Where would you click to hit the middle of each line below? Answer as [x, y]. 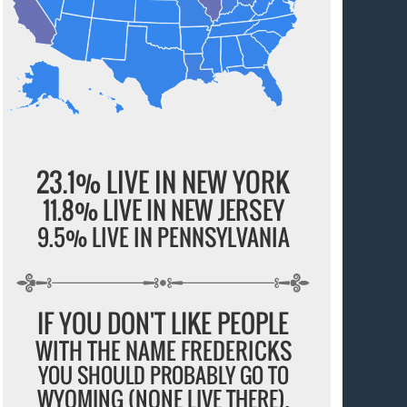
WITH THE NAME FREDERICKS [163, 351]
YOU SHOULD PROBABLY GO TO [163, 376]
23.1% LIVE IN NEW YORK [164, 181]
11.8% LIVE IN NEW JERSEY [163, 209]
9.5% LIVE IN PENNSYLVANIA [163, 236]
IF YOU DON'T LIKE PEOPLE [164, 323]
